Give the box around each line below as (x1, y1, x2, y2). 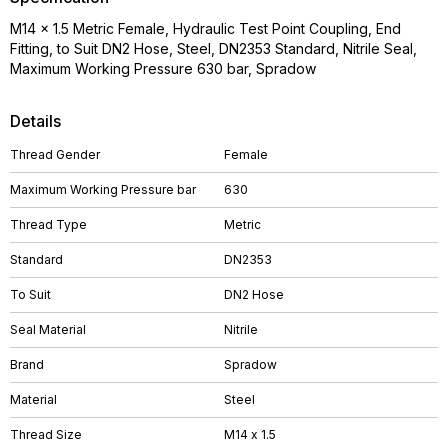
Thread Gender (10, 147, 100, 162)
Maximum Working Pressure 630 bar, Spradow (10, 60, 316, 77)
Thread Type (10, 217, 87, 232)
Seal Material (10, 322, 86, 337)
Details (10, 111, 61, 131)
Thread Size (10, 427, 82, 442)
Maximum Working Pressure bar (10, 182, 196, 197)
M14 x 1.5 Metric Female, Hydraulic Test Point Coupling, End (10, 20, 401, 37)
